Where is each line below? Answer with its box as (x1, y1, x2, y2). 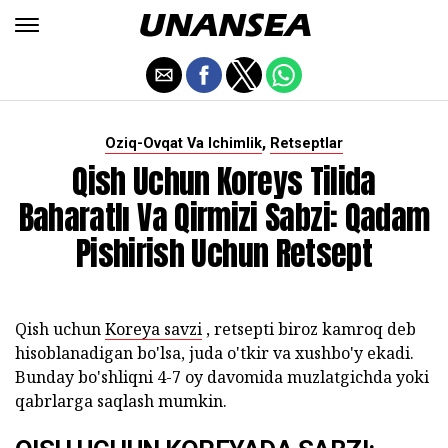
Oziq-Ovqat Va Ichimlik (105, 135, 262, 152)
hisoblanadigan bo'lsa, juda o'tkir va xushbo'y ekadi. (15, 342, 414, 364)
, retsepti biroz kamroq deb (202, 318, 416, 340)
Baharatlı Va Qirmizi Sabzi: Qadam (18, 193, 430, 242)
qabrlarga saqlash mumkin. (15, 390, 227, 412)
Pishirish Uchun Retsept (75, 229, 373, 278)
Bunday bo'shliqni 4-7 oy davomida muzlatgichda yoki (15, 366, 429, 388)
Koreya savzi (105, 318, 202, 340)
